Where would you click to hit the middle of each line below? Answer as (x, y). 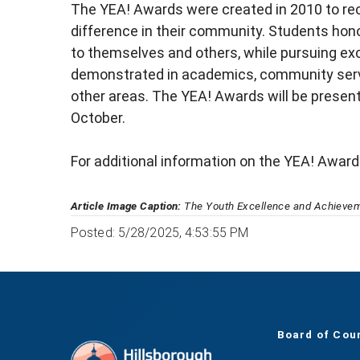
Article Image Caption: (126, 206)
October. (98, 118)
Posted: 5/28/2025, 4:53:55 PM (160, 233)
